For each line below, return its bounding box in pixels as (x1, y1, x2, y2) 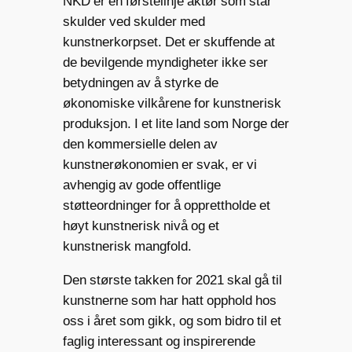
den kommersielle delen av (62, 136, 218, 152)
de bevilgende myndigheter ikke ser (62, 54, 268, 71)
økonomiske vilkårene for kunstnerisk (62, 95, 281, 112)
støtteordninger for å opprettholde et (62, 197, 270, 214)
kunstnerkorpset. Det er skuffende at (62, 34, 275, 50)
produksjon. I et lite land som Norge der (62, 115, 289, 132)
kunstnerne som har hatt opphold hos (62, 291, 277, 308)
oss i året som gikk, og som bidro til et (62, 312, 281, 328)
